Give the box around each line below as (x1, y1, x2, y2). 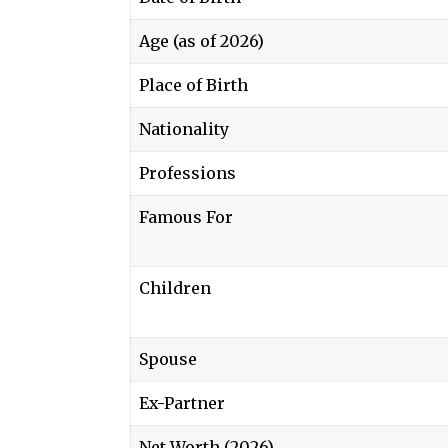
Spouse (139, 348, 197, 369)
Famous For (139, 206, 233, 227)
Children (139, 277, 211, 298)
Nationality (139, 118, 229, 139)
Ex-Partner (139, 392, 225, 413)
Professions (139, 162, 236, 183)
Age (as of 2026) (139, 30, 264, 51)
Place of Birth (139, 74, 248, 95)
